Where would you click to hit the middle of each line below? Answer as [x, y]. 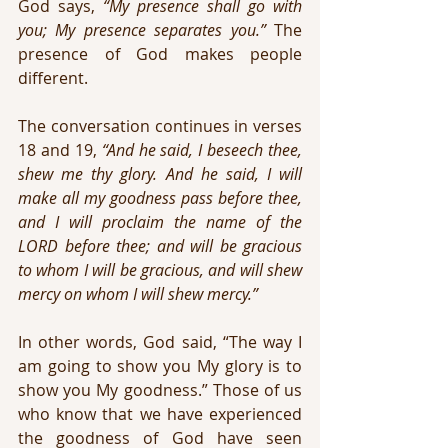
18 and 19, [60, 150]
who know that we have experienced [160, 414]
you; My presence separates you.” [142, 30]
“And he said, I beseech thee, [201, 150]
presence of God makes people [160, 54]
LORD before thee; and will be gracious [160, 246]
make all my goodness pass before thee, [160, 198]
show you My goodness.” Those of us [160, 390]
